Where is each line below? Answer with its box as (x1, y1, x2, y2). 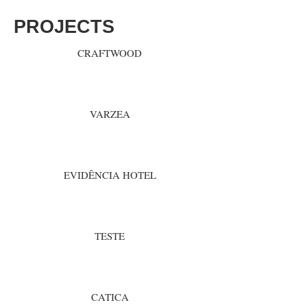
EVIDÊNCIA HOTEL (63, 168, 156, 182)
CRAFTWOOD (77, 46, 142, 60)
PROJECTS (14, 16, 114, 37)
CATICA (90, 290, 129, 304)
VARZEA (89, 107, 130, 121)
